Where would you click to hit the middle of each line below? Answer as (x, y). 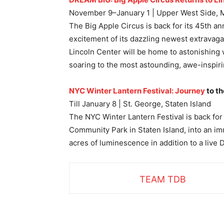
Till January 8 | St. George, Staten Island (140, 104)
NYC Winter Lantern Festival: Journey (137, 91)
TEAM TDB (163, 179)
